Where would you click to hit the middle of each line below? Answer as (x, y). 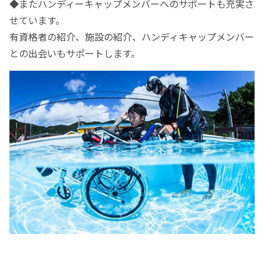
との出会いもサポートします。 (75, 53)
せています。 (37, 20)
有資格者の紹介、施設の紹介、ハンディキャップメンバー (132, 36)
